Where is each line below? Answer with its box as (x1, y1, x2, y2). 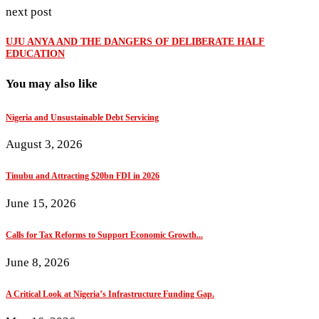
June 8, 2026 (6, 255, 70, 269)
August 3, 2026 (6, 137, 83, 152)
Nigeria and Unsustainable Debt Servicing (6, 112, 159, 122)
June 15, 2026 (6, 197, 76, 211)
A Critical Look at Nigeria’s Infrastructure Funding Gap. (6, 288, 214, 299)
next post (6, 4, 52, 19)
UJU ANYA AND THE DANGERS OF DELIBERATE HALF (6, 36, 265, 48)
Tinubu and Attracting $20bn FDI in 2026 (6, 171, 159, 182)
